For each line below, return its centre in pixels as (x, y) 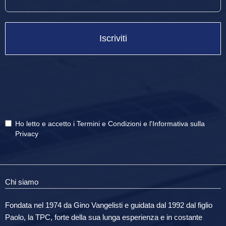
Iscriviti (113, 39)
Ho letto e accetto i (46, 124)
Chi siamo (22, 182)
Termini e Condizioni (109, 124)
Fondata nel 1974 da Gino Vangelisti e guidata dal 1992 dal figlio (109, 206)
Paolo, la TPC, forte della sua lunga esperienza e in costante (104, 218)
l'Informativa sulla (177, 124)
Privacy (27, 134)
